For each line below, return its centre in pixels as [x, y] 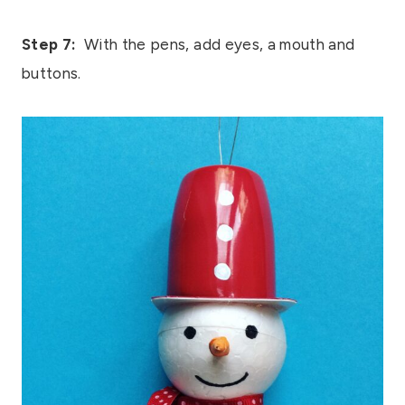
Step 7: [49, 44]
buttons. [52, 73]
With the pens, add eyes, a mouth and [216, 44]
